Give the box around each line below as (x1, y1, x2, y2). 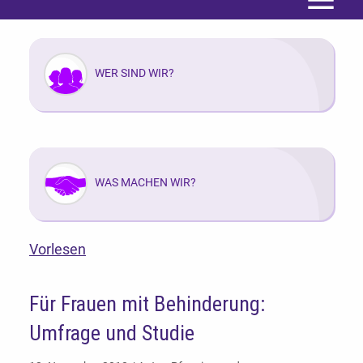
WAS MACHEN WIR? (94, 176, 196, 190)
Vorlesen (29, 241, 86, 258)
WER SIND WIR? (94, 66, 174, 80)
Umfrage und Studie (29, 321, 194, 346)
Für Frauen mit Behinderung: (29, 292, 265, 317)
